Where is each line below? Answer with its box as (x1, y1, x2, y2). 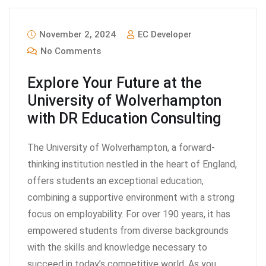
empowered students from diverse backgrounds (27, 224, 229, 236)
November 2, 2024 (37, 28, 116, 40)
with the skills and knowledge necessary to (27, 241, 207, 253)
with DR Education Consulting (27, 109, 221, 127)
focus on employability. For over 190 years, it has (27, 208, 230, 220)
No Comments (38, 45, 101, 56)
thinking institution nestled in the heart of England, (27, 158, 237, 170)
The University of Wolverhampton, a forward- (27, 141, 215, 153)
